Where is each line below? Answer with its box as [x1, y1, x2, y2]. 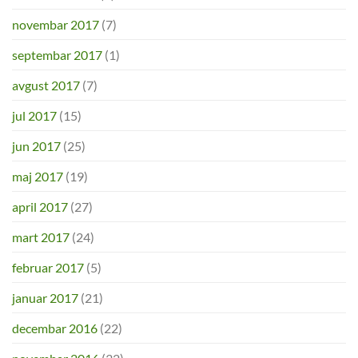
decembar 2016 [12, 320, 97, 336]
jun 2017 [12, 138, 61, 154]
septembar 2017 [12, 47, 102, 63]
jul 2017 [12, 108, 57, 124]
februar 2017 [12, 260, 84, 276]
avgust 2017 [12, 78, 80, 93]
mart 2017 [12, 229, 70, 245]
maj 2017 [12, 169, 63, 185]
